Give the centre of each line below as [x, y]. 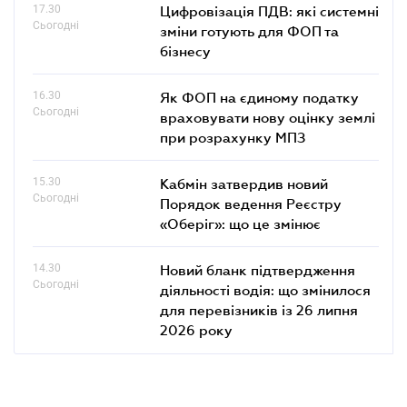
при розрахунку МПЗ [233, 137]
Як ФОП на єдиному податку [259, 97]
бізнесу [185, 50]
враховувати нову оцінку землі [268, 117]
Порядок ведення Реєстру [251, 203]
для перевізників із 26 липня [259, 309]
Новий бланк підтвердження [258, 269]
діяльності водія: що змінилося [265, 289]
